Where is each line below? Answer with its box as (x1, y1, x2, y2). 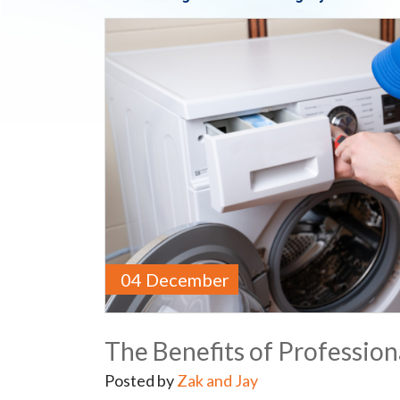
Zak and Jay (177, 371, 258, 391)
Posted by (104, 371, 177, 391)
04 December (121, 269, 229, 291)
